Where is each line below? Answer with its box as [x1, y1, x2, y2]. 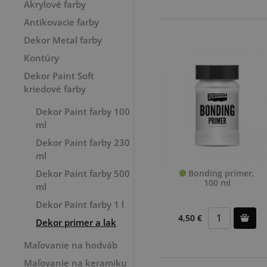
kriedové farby [24, 83, 86, 95]
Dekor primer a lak [36, 216, 116, 228]
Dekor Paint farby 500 [36, 167, 130, 179]
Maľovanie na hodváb [24, 239, 117, 251]
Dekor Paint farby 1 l [36, 198, 124, 210]
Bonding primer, [186, 167, 255, 179]
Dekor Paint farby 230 [36, 136, 130, 148]
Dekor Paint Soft [24, 70, 94, 82]
